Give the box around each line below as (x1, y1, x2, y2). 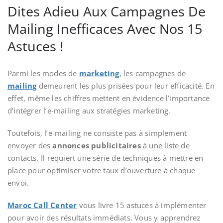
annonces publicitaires (52, 140, 143, 150)
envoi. (7, 178, 29, 188)
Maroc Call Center (7, 200, 77, 210)
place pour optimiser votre (7, 165, 102, 175)
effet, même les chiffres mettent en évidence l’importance (7, 93, 210, 103)
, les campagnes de (119, 68, 186, 78)
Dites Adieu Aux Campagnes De (7, 2, 206, 20)
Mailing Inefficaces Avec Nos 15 (7, 19, 202, 38)
